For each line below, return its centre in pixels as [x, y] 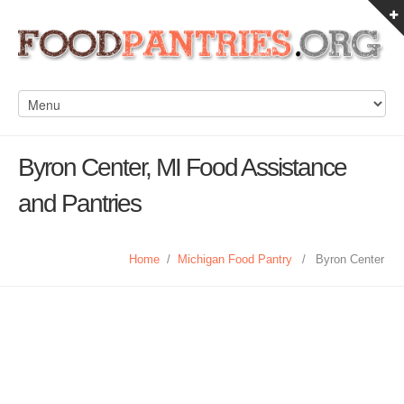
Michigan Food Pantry [235, 259]
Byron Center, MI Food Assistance [182, 167]
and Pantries [79, 203]
